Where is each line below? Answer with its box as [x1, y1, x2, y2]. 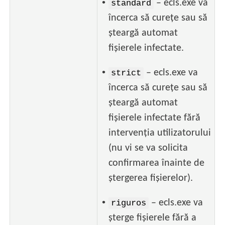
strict [111, 68, 142, 78]
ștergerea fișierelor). [108, 173, 193, 184]
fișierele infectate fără [108, 113, 201, 124]
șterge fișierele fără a [108, 213, 197, 223]
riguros [111, 198, 147, 208]
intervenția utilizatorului [108, 128, 211, 139]
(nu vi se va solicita [108, 143, 188, 154]
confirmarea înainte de [108, 158, 205, 169]
